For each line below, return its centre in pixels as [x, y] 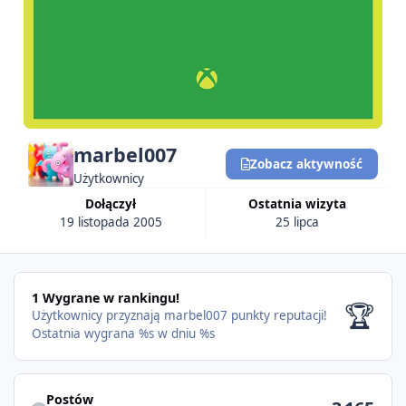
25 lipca [298, 222]
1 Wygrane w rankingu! [105, 298]
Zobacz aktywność [306, 164]
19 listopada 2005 [111, 222]
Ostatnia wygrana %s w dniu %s [123, 334]
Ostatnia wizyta [303, 203]
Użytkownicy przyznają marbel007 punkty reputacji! [179, 316]
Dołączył [116, 203]
